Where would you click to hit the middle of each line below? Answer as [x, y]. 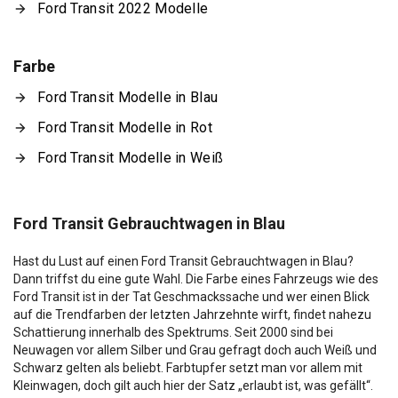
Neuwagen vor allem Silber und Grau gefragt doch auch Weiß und [195, 350]
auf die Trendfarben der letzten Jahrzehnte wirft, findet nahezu [192, 314]
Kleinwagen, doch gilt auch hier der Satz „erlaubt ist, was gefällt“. [193, 385]
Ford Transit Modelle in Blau [128, 97]
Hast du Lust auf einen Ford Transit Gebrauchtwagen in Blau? [183, 261]
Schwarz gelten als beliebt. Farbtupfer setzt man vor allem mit [188, 367]
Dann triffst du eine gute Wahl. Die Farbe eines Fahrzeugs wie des [196, 279]
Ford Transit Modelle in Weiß [131, 157]
